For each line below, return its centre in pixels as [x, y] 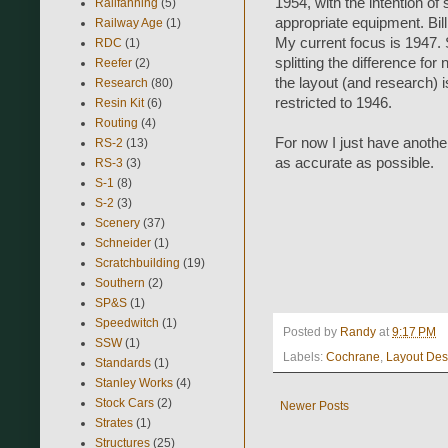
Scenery [117, 222]
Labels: [304, 357]
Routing [116, 122]
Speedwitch [127, 322]
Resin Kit [119, 102]
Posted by [311, 332]
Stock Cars [124, 402]
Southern [120, 282]
